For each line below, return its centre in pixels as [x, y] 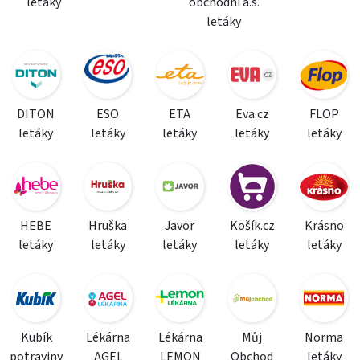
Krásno [324, 226]
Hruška [108, 226]
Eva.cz [252, 114]
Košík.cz [252, 226]
